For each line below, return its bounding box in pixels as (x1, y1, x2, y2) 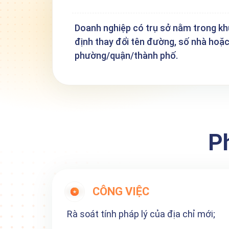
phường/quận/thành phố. (75, 50, 178, 61)
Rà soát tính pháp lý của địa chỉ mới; (67, 208, 215, 219)
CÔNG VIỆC (93, 185, 149, 198)
